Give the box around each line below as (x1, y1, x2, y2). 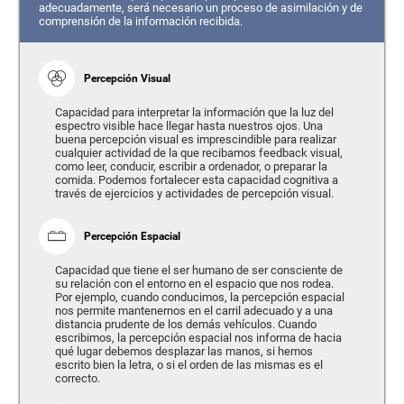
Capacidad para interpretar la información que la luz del (54, 105, 334, 119)
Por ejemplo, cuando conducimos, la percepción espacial (54, 289, 344, 304)
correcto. (54, 371, 100, 385)
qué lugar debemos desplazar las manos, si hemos (54, 344, 313, 358)
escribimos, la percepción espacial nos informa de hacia (54, 330, 342, 344)
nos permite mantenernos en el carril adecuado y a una (54, 303, 333, 317)
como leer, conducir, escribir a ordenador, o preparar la (54, 159, 327, 173)
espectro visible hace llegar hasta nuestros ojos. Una (54, 118, 323, 133)
